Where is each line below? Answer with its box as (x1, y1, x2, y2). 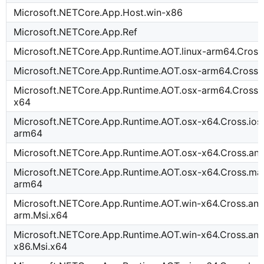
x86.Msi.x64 (14, 240, 68, 253)
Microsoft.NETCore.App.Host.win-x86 (14, 6, 183, 19)
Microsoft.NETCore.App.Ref (14, 26, 138, 38)
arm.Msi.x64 (14, 209, 68, 222)
